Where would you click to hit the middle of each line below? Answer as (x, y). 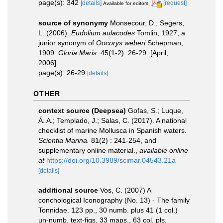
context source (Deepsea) (82, 110)
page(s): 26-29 (63, 72)
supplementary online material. (87, 150)
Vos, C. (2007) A (125, 190)
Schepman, (164, 43)
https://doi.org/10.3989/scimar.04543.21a (111, 160)
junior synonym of (67, 43)
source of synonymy (73, 23)
